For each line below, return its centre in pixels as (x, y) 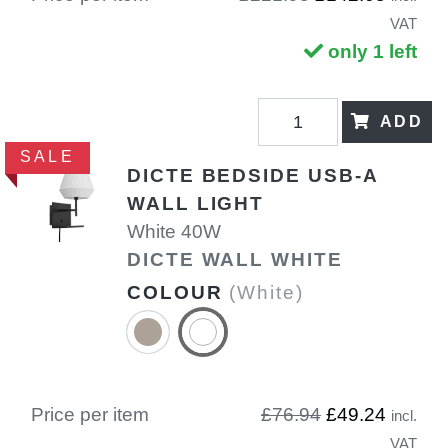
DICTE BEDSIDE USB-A (252, 175)
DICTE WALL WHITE (235, 259)
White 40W (174, 231)
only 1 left (372, 52)
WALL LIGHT (196, 203)
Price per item (90, 414)
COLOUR (178, 292)
